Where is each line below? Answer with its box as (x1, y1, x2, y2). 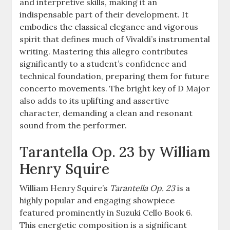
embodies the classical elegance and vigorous (20, 21, 199, 32)
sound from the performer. (20, 120, 127, 130)
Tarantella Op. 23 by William (20, 142, 210, 161)
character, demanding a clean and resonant (20, 107, 193, 118)
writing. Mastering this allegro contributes (20, 46, 188, 56)
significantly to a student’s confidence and (20, 58, 187, 69)
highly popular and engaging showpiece (20, 195, 175, 205)
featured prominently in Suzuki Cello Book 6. (20, 207, 193, 218)
